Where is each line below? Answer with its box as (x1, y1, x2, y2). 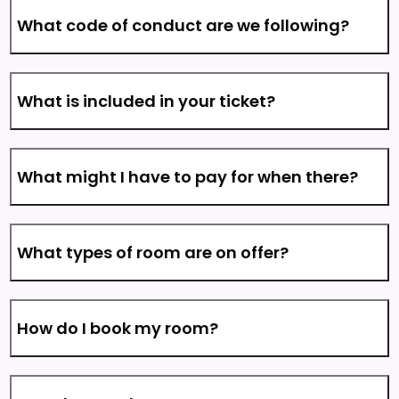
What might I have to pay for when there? (17, 166, 359, 188)
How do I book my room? (17, 317, 219, 339)
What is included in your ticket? (17, 90, 276, 112)
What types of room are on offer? (17, 241, 289, 264)
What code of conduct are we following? (17, 14, 350, 37)
